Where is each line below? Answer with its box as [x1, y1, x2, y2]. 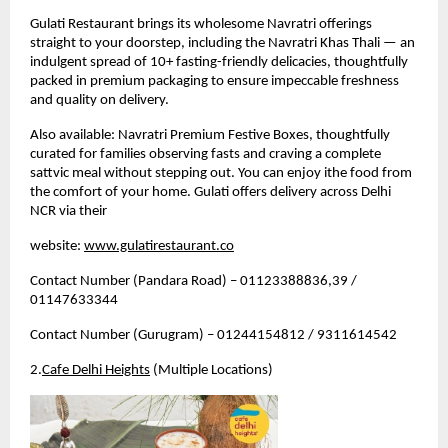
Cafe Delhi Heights [42, 362, 150, 378]
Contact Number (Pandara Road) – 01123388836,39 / [30, 273, 357, 289]
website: [30, 238, 84, 254]
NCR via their [30, 203, 110, 219]
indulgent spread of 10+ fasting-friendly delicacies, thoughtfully [30, 54, 408, 70]
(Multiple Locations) [150, 362, 273, 378]
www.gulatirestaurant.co [84, 238, 234, 254]
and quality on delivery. [30, 92, 169, 108]
